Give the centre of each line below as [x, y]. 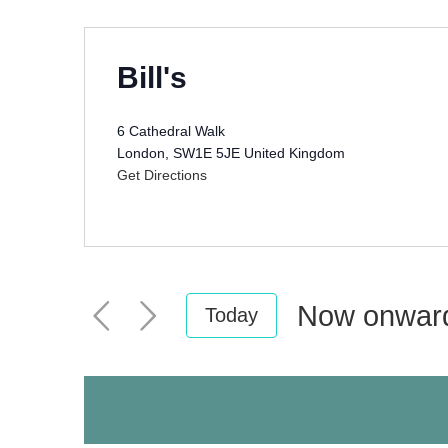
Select [336, 362]
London [141, 153]
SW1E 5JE [206, 153]
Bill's [152, 77]
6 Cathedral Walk [171, 131]
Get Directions [162, 175]
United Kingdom [294, 153]
